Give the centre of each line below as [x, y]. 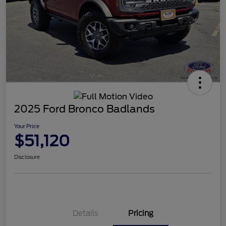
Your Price [27, 126]
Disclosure [27, 157]
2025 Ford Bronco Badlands [84, 109]
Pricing [141, 213]
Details [85, 213]
